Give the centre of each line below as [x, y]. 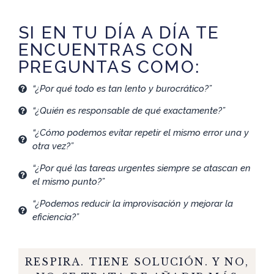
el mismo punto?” [68, 181]
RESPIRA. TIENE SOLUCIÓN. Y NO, [137, 261]
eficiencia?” [55, 217]
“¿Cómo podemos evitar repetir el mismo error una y [140, 132]
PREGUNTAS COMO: [109, 67]
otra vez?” [53, 146]
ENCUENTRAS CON [106, 50]
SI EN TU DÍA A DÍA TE [119, 32]
